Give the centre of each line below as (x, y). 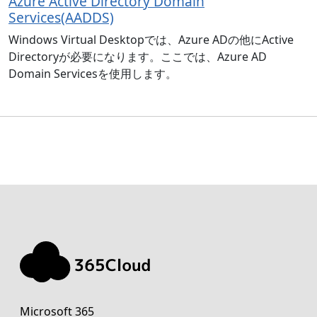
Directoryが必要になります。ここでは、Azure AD (138, 56)
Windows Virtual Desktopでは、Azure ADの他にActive (151, 39)
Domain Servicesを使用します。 (93, 73)
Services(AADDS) (61, 17)
